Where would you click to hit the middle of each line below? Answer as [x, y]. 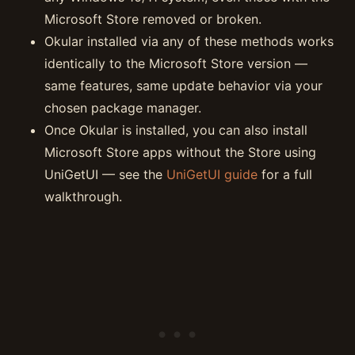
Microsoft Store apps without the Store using [180, 152]
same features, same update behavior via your [183, 86]
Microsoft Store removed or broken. [153, 19]
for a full [285, 174]
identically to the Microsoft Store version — [176, 63]
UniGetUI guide [212, 174]
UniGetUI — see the [105, 174]
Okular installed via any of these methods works [189, 41]
